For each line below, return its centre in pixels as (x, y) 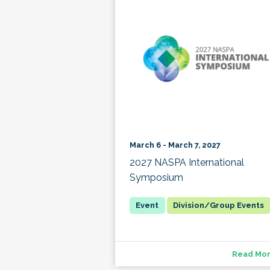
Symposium (156, 177)
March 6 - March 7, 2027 (175, 145)
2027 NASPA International (187, 162)
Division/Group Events (219, 205)
